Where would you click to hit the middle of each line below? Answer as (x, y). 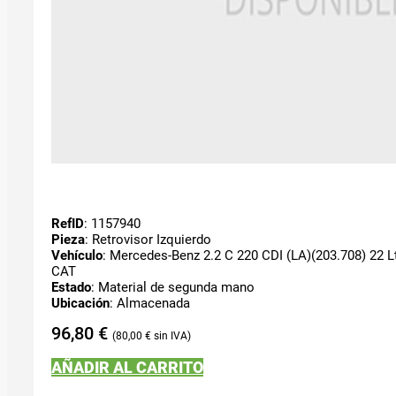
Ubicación (80, 303)
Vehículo (77, 255)
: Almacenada (150, 303)
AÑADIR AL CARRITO (127, 367)
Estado (71, 287)
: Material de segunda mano (173, 287)
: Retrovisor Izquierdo (148, 239)
